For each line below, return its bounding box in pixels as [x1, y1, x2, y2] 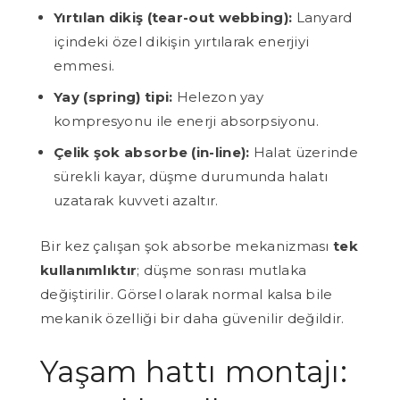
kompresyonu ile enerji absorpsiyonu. [54, 112, 319, 129]
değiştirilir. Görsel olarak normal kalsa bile [40, 285, 333, 303]
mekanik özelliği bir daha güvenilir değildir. [40, 309, 345, 327]
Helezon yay [172, 87, 264, 105]
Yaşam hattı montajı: [40, 353, 347, 389]
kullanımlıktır [40, 261, 137, 279]
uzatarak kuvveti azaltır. [54, 191, 219, 209]
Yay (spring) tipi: [54, 87, 173, 105]
